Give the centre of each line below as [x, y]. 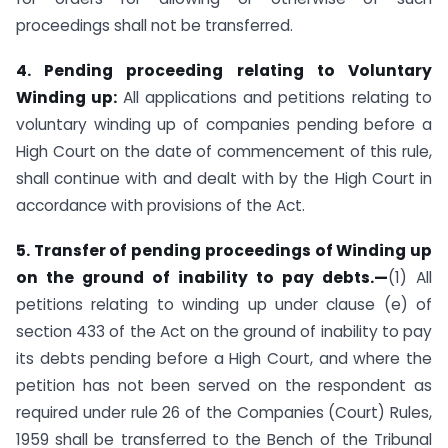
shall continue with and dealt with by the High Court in [224, 179]
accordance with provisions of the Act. [160, 206]
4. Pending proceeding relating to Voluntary [224, 71]
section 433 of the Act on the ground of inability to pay [224, 331]
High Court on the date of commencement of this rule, [224, 152]
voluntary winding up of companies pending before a [224, 125]
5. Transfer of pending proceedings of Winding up [224, 250]
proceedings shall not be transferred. [154, 26]
